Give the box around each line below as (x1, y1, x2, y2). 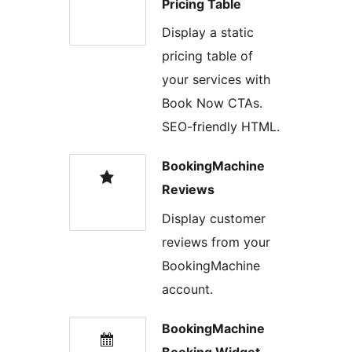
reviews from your (162, 233, 270, 250)
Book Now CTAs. (162, 95, 262, 112)
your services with (162, 71, 270, 88)
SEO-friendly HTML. (162, 119, 280, 135)
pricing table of (162, 48, 253, 64)
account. (162, 280, 213, 297)
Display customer (162, 210, 266, 226)
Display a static (162, 24, 254, 41)
